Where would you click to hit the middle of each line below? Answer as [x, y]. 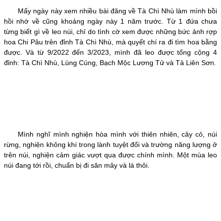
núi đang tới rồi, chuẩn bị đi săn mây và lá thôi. [77, 166]
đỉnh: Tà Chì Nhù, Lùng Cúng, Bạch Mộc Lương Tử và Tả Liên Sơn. [110, 63]
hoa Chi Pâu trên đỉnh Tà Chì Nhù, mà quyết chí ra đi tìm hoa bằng [110, 42]
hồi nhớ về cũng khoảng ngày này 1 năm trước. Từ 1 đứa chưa [110, 21]
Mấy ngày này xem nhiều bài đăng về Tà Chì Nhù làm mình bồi [110, 11]
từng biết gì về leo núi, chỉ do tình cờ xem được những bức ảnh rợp [110, 32]
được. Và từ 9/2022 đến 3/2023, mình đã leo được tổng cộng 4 [110, 53]
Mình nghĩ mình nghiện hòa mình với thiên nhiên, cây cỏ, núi [110, 134]
